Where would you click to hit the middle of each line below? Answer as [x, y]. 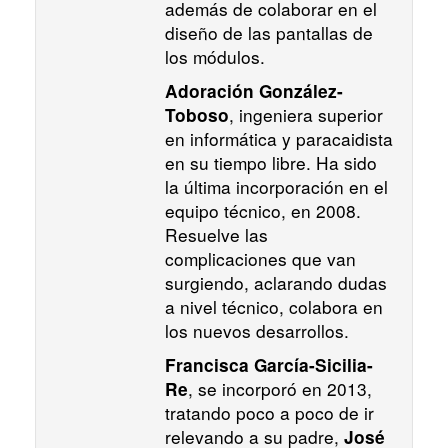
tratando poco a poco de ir [269, 413]
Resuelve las [216, 235]
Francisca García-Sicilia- [269, 365]
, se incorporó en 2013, [280, 389]
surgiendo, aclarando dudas [276, 283]
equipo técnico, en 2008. [263, 211]
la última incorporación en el [276, 187]
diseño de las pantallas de [269, 33]
